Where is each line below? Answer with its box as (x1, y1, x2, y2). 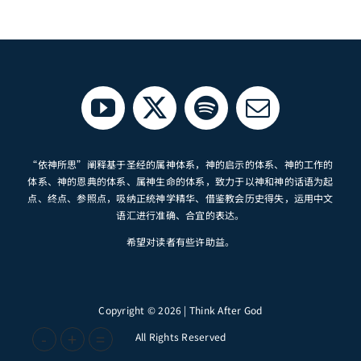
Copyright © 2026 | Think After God (98, 303, 263, 317)
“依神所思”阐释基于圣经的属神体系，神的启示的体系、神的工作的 (27, 157, 334, 171)
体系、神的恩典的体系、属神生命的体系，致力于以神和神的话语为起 (27, 174, 334, 188)
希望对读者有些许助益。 (126, 234, 235, 248)
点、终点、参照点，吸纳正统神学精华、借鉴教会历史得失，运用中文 (27, 191, 334, 205)
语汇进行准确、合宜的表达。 (116, 208, 245, 222)
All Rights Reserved (135, 330, 226, 343)
